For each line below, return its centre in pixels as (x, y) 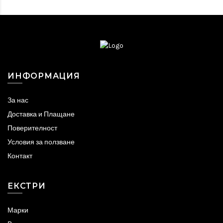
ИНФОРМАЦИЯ (44, 76)
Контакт (20, 156)
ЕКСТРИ (27, 186)
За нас (18, 100)
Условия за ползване (41, 142)
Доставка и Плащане (41, 114)
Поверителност (32, 128)
